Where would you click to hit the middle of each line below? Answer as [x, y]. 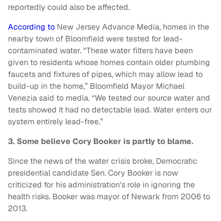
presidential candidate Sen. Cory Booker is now [93, 173]
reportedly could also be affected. [69, 7]
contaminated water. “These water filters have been [100, 51]
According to [31, 27]
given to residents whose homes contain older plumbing [109, 63]
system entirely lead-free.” [55, 122]
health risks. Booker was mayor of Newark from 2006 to [109, 197]
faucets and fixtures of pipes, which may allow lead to [105, 74]
